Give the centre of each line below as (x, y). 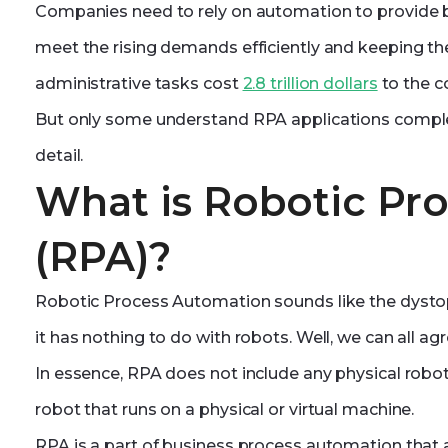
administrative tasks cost (139, 83)
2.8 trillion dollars (310, 83)
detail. (59, 155)
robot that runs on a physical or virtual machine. (225, 409)
